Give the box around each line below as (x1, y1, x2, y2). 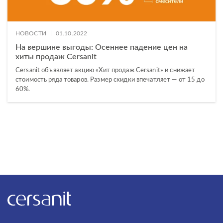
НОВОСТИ (15, 30, 46, 37)
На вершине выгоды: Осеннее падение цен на (15, 43, 188, 52)
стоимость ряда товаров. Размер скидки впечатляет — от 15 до (15, 77, 205, 84)
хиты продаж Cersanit (15, 53, 97, 61)
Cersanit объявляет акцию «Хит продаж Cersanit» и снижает (15, 67, 196, 74)
